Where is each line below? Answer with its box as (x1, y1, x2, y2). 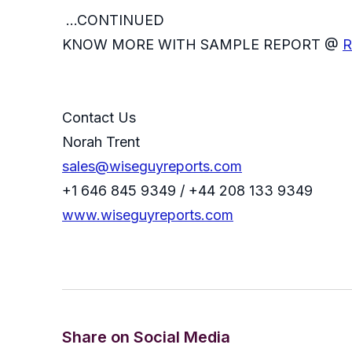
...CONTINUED (62, 12, 164, 29)
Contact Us (62, 109, 136, 126)
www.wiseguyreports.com (62, 207, 233, 224)
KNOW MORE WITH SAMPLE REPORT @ (62, 36, 343, 53)
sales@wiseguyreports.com (62, 158, 242, 175)
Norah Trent (62, 134, 140, 151)
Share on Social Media (62, 328, 230, 347)
